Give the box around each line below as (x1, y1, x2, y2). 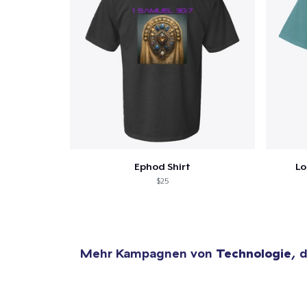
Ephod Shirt (134, 160, 191, 172)
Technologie (216, 245, 291, 261)
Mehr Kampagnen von (80, 245, 216, 261)
